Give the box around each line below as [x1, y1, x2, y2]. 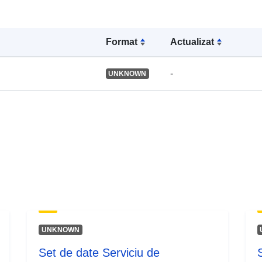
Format [105, 36, 137, 47]
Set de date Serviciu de [39, 246, 160, 259]
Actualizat [170, 36, 215, 47]
